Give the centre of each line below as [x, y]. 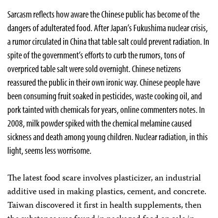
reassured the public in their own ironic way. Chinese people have [104, 82]
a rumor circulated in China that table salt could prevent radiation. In [108, 41]
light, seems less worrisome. [51, 150]
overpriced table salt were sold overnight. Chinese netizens [94, 68]
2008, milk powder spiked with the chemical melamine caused [100, 123]
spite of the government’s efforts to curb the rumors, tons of [96, 55]
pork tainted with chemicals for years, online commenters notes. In [106, 109]
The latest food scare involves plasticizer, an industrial [104, 179]
